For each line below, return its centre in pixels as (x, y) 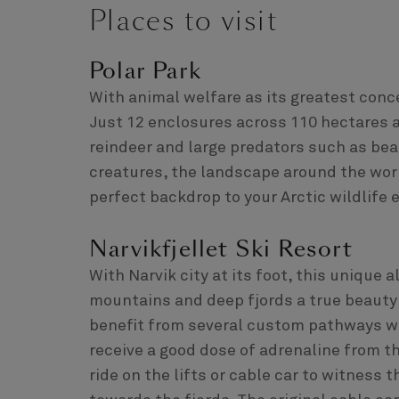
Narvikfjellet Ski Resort (221, 248)
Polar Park (145, 70)
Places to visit (183, 21)
